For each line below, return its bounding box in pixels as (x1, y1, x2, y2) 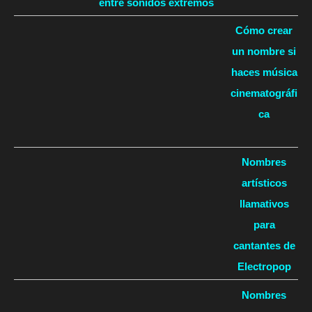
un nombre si (232, 45, 296, 57)
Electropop (237, 260, 291, 273)
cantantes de (233, 240, 295, 252)
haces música (231, 65, 297, 78)
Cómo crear (235, 24, 292, 36)
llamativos (239, 198, 289, 210)
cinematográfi (231, 86, 297, 99)
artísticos (241, 177, 287, 189)
